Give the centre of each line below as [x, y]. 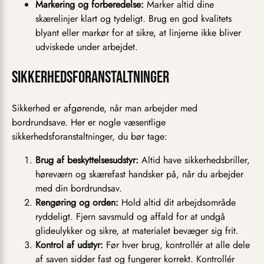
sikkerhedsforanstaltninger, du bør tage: [90, 136]
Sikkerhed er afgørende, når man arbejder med [105, 108]
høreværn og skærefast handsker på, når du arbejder [139, 174]
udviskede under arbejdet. [87, 47]
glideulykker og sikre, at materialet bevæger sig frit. [137, 230]
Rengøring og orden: [77, 202]
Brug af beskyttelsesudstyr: [87, 160]
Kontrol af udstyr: [69, 245]
